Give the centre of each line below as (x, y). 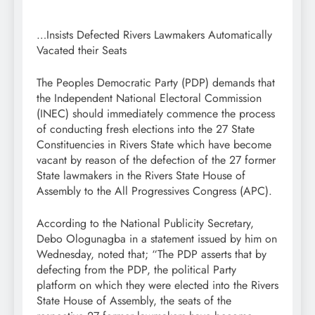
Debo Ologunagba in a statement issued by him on (157, 239)
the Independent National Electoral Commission (149, 98)
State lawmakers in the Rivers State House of (141, 176)
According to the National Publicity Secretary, (145, 224)
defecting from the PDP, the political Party (136, 270)
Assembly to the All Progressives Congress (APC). (154, 191)
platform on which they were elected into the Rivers (157, 285)
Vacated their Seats (82, 51)
